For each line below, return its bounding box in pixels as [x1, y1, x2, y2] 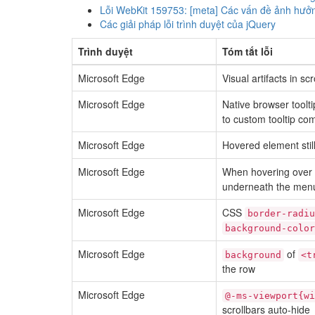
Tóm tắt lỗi [222, 44, 273, 58]
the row [222, 262, 255, 276]
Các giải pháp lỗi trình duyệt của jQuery [100, 17, 276, 31]
